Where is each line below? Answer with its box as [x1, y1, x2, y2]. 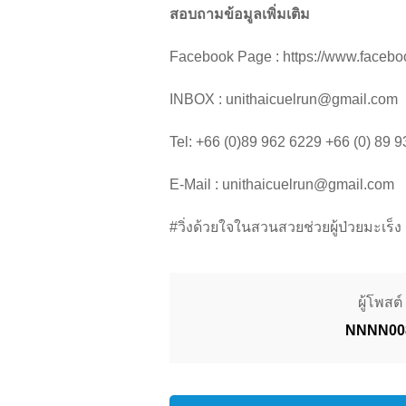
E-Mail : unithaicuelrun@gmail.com [169, 177, 394, 193]
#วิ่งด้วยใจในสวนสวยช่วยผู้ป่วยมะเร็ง [169, 219, 401, 236]
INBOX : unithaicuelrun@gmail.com [169, 92, 398, 108]
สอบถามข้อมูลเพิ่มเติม [169, 6, 310, 23]
